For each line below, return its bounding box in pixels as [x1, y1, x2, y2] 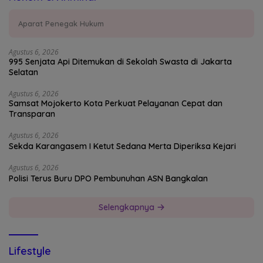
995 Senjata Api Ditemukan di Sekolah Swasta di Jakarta [9, 56, 232, 67]
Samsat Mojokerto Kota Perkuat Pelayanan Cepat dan [9, 97, 222, 109]
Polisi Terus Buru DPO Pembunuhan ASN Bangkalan [9, 173, 208, 184]
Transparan [9, 108, 55, 119]
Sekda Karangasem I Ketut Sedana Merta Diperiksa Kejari [9, 140, 236, 151]
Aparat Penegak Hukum [18, 18, 104, 28]
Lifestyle [9, 244, 51, 258]
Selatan [9, 66, 38, 77]
